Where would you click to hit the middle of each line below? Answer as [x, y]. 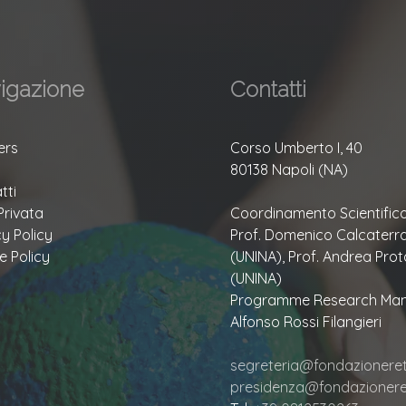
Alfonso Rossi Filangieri [305, 322]
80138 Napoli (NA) [289, 169]
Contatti [268, 89]
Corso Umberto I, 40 [296, 148]
